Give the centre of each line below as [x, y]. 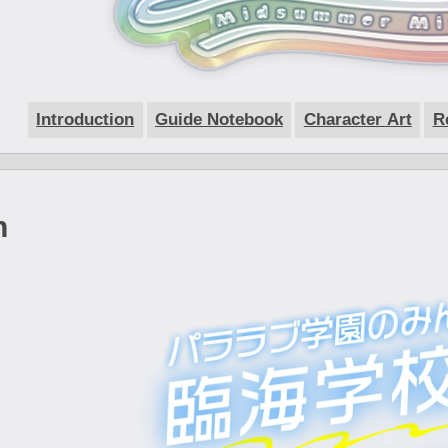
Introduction [85, 119]
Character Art [357, 119]
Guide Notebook [218, 119]
